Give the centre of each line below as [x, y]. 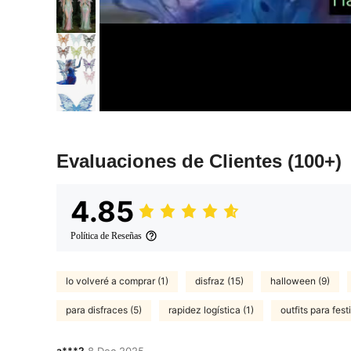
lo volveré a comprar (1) [117, 281]
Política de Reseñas [106, 235]
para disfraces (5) [104, 310]
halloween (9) [300, 281]
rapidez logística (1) [211, 310]
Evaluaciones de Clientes [172, 161]
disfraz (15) [219, 281]
